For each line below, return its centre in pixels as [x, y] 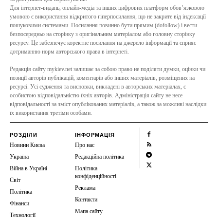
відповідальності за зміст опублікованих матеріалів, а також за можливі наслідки [108, 104]
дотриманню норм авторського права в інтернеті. [69, 51]
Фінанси [19, 203]
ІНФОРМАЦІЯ [95, 135]
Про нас [84, 145]
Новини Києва [27, 145]
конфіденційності [95, 176]
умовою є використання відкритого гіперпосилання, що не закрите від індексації [108, 16]
